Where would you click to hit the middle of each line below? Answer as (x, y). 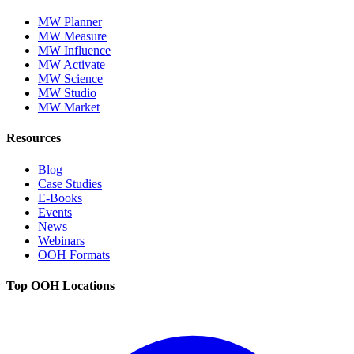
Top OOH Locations (60, 285)
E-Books (60, 198)
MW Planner (70, 22)
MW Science (70, 79)
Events (55, 212)
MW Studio (67, 93)
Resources (34, 138)
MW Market (69, 107)
